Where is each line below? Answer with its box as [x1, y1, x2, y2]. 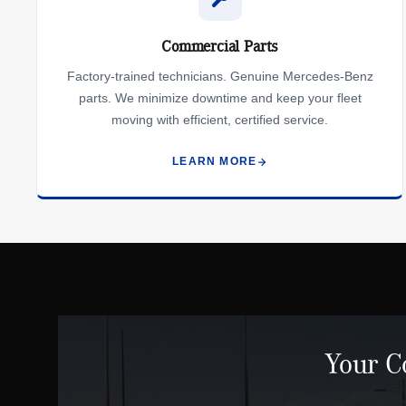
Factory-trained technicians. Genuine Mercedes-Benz [66, 69, 373, 83]
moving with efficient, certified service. [111, 112, 329, 127]
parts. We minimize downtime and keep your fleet [78, 91, 362, 105]
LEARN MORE [172, 155, 257, 168]
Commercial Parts [161, 39, 279, 55]
